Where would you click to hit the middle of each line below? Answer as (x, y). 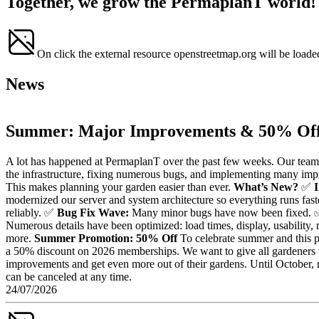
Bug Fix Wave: (93, 213)
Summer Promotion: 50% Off (106, 239)
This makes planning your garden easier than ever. (120, 187)
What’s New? (266, 187)
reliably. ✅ (31, 213)
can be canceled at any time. (69, 277)
